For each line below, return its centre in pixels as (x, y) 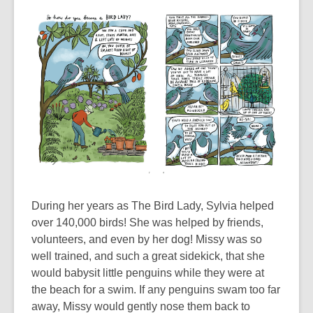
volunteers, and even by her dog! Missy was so (147, 239)
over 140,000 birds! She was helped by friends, (147, 222)
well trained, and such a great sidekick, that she (148, 256)
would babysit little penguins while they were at (148, 272)
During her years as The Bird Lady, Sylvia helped (153, 205)
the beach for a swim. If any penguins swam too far (156, 289)
